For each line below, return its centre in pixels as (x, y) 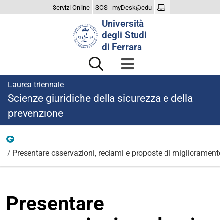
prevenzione (36, 113)
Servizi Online (71, 7)
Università (123, 23)
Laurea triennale (36, 85)
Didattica (40, 141)
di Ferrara (122, 47)
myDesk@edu (132, 7)
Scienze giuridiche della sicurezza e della (100, 98)
